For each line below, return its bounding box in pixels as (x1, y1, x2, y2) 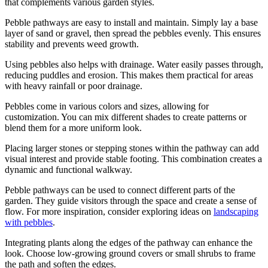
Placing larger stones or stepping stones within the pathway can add (5, 142, 259, 153)
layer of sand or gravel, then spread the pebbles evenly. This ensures (5, 28, 261, 38)
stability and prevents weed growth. (5, 38, 139, 49)
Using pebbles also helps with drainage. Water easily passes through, (5, 59, 263, 69)
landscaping (214, 206, 258, 217)
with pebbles (5, 217, 53, 227)
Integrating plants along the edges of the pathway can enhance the (5, 237, 252, 248)
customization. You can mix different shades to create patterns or (5, 111, 246, 122)
